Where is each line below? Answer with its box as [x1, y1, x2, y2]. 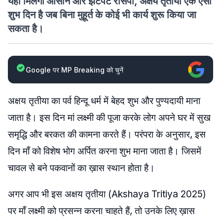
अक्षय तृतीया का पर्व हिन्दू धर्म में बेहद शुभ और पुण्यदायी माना [8, 95, 200, 107]
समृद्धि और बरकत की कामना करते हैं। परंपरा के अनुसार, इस [8, 129, 206, 140]
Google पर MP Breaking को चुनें [26, 65, 123, 74]
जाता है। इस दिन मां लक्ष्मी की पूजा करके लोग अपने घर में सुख [8, 112, 211, 123]
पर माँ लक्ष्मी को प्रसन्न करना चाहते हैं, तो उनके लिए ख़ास [8, 205, 195, 217]
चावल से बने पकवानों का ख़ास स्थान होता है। [8, 162, 155, 174]
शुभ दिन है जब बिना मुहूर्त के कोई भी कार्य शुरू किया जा [8, 9, 196, 21]
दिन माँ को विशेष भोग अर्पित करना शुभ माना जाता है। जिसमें [8, 146, 201, 157]
